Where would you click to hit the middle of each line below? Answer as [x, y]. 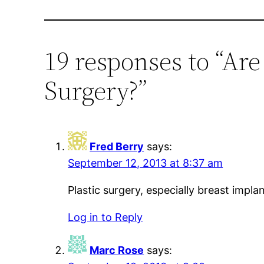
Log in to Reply [105, 217]
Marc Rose [117, 250]
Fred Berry [117, 147]
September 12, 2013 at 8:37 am [146, 163]
